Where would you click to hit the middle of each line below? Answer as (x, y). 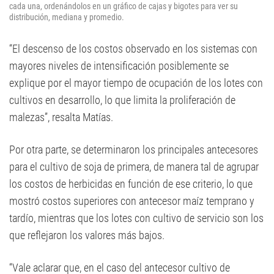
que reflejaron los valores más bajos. (87, 235)
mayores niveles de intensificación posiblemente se (119, 66)
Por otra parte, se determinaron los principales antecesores (134, 150)
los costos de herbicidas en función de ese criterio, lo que (131, 184)
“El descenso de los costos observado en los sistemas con (133, 49)
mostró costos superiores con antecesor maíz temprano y (132, 201)
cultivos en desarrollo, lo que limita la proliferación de (122, 100)
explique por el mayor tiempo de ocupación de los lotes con (136, 83)
